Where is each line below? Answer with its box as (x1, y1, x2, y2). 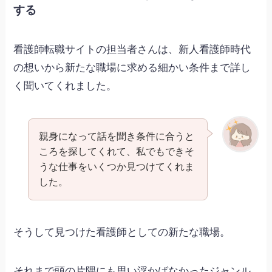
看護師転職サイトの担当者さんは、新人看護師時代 (13, 44, 251, 56)
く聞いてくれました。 (13, 80, 117, 92)
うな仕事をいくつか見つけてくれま (38, 161, 194, 172)
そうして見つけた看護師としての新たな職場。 (13, 226, 231, 238)
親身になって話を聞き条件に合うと (38, 131, 194, 142)
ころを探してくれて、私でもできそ (38, 146, 194, 157)
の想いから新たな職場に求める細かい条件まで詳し (13, 62, 251, 74)
